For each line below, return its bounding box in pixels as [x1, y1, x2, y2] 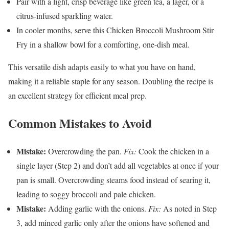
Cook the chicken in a [136, 146, 209, 157]
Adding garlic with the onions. [46, 203, 148, 214]
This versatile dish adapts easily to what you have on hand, [8, 61, 196, 72]
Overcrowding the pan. [46, 146, 124, 157]
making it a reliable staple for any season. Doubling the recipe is [8, 75, 213, 86]
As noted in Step [161, 203, 217, 214]
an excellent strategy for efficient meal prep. [8, 89, 147, 101]
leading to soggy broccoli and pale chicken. [16, 189, 156, 200]
